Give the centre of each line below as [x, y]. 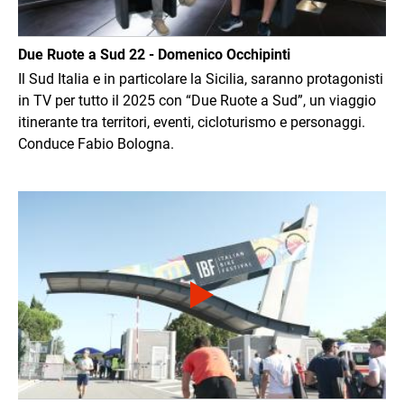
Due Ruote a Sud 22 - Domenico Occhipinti [154, 54]
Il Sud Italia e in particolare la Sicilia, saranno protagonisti [201, 78]
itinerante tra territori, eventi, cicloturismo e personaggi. [192, 122]
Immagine [50, 200]
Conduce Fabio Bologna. [96, 143]
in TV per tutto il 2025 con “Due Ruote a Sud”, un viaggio [197, 100]
